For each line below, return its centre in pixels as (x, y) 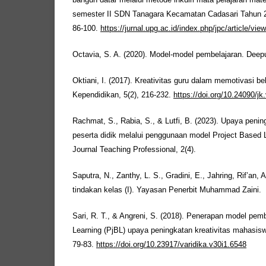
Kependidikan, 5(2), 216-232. (123, 95)
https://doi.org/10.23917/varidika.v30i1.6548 (171, 245)
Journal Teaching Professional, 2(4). (134, 150)
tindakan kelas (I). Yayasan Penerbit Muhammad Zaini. (167, 190)
